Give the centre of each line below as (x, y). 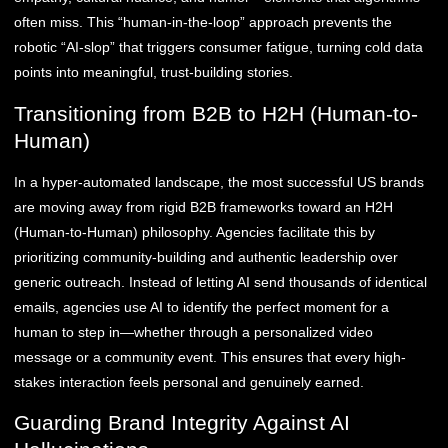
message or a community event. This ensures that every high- (210, 356)
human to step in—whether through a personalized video (193, 331)
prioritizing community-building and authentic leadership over (206, 256)
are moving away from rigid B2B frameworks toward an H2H (203, 206)
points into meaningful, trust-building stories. (153, 72)
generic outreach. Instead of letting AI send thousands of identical (220, 281)
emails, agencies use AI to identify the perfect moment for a (201, 306)
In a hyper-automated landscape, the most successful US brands (219, 181)
